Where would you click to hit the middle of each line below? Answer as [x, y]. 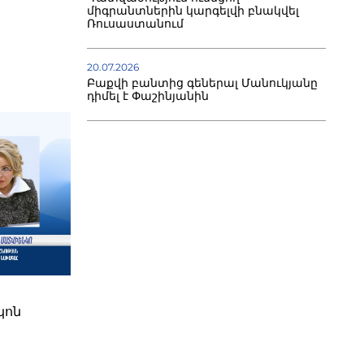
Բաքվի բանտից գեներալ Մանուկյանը [202, 83]
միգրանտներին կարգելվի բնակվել [193, 11]
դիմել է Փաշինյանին [147, 96]
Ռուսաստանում [135, 24]
